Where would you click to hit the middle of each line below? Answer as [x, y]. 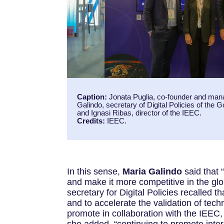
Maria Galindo [154, 172]
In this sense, [95, 172]
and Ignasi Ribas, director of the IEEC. [139, 112]
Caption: [92, 96]
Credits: [91, 120]
